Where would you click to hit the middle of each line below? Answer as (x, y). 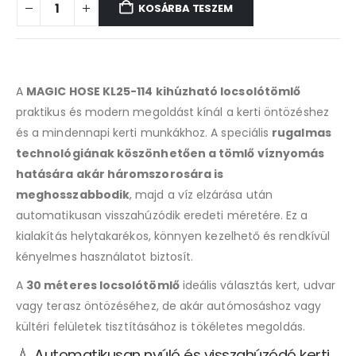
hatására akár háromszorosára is (120, 174)
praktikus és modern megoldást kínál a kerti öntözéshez (172, 112)
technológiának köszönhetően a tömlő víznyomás (170, 153)
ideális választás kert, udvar (257, 285)
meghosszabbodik (73, 194)
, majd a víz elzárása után (201, 194)
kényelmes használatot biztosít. (105, 256)
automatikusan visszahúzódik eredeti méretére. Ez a (162, 215)
